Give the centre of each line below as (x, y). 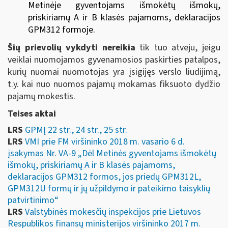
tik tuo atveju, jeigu (178, 48)
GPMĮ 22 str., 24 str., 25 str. (76, 130)
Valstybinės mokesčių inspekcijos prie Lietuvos (113, 212)
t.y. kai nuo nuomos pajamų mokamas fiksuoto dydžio (114, 84)
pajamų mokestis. (41, 96)
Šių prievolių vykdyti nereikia (72, 48)
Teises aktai (32, 113)
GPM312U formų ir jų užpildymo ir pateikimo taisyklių (109, 189)
